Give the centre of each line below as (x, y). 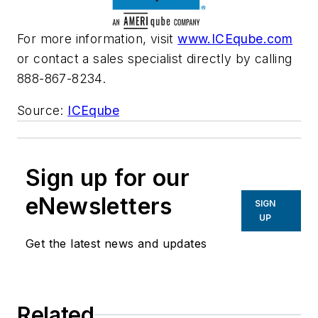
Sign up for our (108, 178)
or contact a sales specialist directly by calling (155, 58)
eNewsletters (99, 207)
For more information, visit (98, 38)
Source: (43, 111)
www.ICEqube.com (235, 38)
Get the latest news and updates (116, 244)
